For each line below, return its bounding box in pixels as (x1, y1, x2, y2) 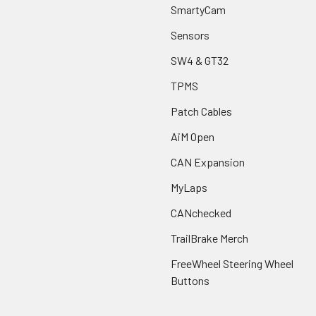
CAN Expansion (171, 154, 245, 169)
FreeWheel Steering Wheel (171, 256, 293, 270)
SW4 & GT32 (171, 53, 229, 67)
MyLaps (171, 180, 207, 194)
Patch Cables (171, 104, 232, 118)
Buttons (171, 273, 209, 287)
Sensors (171, 28, 209, 42)
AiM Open (171, 129, 214, 143)
